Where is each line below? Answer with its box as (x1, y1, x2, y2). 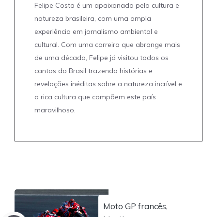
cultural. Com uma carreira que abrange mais (34, 40, 180, 49)
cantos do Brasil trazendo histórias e (34, 66, 153, 75)
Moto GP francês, (103, 201, 168, 211)
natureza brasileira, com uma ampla (34, 14, 151, 23)
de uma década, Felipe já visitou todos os (34, 53, 169, 62)
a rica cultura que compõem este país (34, 92, 156, 101)
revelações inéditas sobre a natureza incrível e (34, 79, 182, 88)
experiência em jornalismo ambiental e (34, 27, 158, 36)
